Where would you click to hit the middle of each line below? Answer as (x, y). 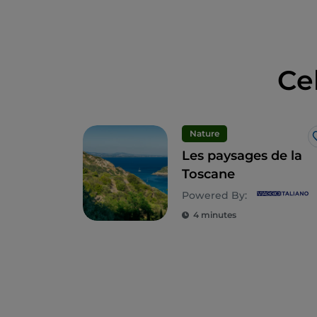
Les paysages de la (242, 156)
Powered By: (214, 196)
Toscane (208, 174)
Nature (204, 134)
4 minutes (215, 215)
